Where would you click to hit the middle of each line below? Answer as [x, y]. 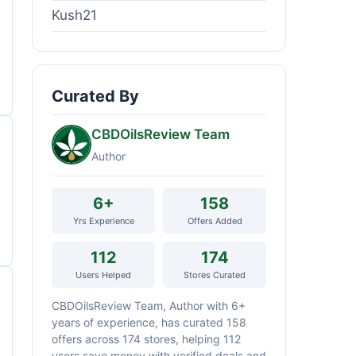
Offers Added [215, 221]
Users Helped [103, 275]
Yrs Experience [103, 221]
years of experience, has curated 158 [149, 322]
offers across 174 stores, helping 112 [146, 339]
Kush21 [74, 15]
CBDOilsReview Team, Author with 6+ [149, 305]
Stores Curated [215, 275]
